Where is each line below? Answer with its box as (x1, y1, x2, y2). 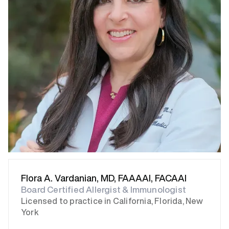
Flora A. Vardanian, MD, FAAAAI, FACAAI (21, 173, 187, 182)
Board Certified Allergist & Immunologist (21, 185, 186, 194)
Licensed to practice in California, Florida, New (21, 197, 203, 205)
